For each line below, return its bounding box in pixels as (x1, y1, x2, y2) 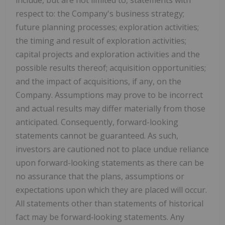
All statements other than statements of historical (16, 197, 203, 209)
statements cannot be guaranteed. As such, (16, 130, 178, 141)
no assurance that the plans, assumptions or (16, 170, 184, 182)
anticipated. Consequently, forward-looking (16, 116, 178, 128)
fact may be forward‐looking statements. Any (16, 211, 184, 222)
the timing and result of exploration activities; (16, 35, 186, 46)
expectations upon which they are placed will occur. (16, 184, 207, 195)
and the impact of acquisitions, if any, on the (16, 75, 181, 87)
